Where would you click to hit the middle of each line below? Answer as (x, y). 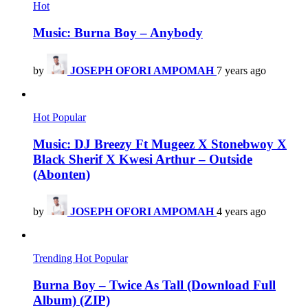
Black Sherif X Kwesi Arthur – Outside (143, 159)
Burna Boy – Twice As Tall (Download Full (154, 285)
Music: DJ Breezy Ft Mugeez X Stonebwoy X (160, 144)
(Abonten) (62, 174)
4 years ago (241, 212)
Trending (54, 258)
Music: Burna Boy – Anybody (118, 33)
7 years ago (241, 70)
